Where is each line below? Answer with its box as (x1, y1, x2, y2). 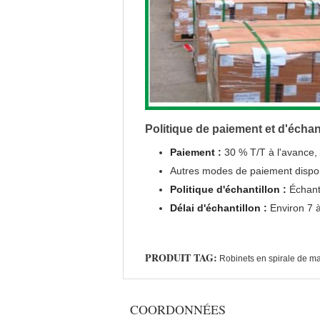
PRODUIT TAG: (145, 250, 217, 265)
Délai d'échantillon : (170, 202, 267, 214)
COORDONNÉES (130, 301, 226, 318)
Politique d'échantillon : (170, 184, 286, 195)
